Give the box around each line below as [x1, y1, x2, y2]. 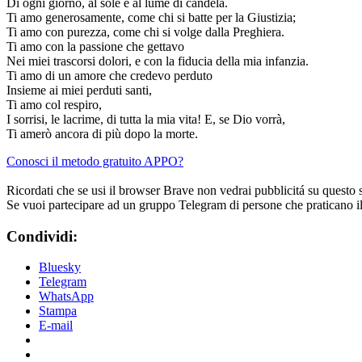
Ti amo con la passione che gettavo [6, 39, 184, 53]
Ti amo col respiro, [6, 97, 102, 112]
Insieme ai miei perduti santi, [6, 82, 152, 97]
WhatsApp [39, 289, 94, 304]
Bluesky [39, 260, 81, 275]
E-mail [39, 318, 73, 333]
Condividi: [6, 227, 78, 245]
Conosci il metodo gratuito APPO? [6, 154, 183, 168]
